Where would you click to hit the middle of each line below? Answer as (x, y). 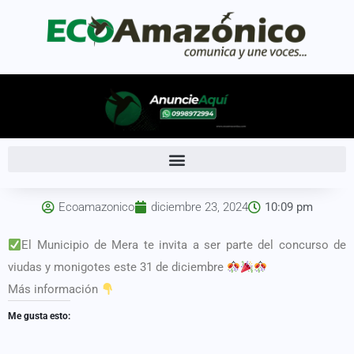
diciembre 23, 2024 (199, 207)
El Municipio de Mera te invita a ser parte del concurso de (184, 245)
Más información (55, 290)
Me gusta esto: (39, 316)
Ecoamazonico (96, 207)
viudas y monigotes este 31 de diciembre (117, 267)
